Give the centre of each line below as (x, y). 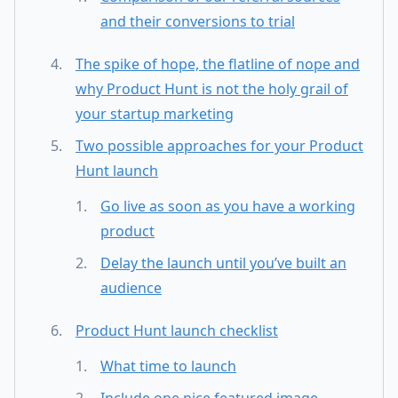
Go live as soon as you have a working (228, 207)
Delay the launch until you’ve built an (223, 263)
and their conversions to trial (198, 22)
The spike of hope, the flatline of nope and (218, 64)
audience (131, 288)
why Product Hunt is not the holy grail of (212, 89)
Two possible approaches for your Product (219, 146)
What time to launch (168, 366)
